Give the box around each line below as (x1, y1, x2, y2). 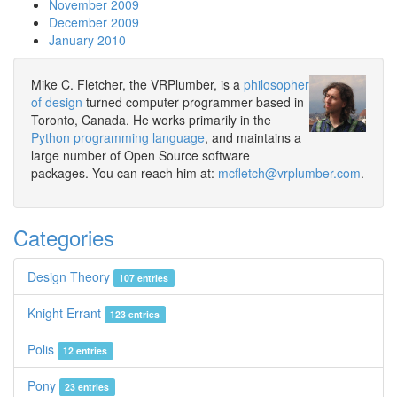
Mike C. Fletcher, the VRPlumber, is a (31, 75, 244, 93)
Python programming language (31, 128, 205, 146)
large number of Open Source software (31, 146, 250, 164)
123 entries (110, 307, 160, 321)
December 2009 (49, 13, 139, 31)
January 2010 (49, 31, 126, 49)
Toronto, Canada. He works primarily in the (31, 111, 271, 128)
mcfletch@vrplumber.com (218, 164, 361, 182)
